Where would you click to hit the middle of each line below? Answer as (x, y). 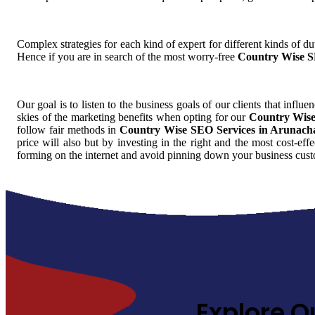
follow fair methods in (69, 129)
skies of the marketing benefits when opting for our (133, 117)
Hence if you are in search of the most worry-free (127, 56)
